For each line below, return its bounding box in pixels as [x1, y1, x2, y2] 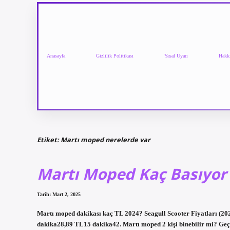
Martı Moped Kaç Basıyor [37, 163, 226, 185]
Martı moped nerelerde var [61, 135, 150, 144]
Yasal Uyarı [164, 53, 188, 59]
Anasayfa [47, 53, 65, 59]
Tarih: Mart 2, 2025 [37, 191, 81, 198]
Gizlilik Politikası [96, 53, 133, 59]
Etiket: [37, 135, 61, 144]
